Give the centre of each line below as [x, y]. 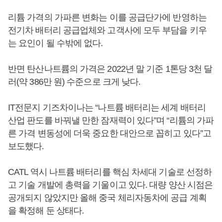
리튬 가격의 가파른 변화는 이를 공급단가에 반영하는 [107, 17]
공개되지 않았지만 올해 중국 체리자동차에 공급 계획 [107, 198]
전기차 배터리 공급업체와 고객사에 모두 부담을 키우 [107, 30]
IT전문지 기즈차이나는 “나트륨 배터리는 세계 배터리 [107, 108]
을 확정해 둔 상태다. [46, 211]
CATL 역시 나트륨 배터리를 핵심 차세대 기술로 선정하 [110, 172]
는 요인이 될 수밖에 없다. [55, 43]
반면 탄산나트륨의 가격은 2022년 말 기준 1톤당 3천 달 [110, 69]
